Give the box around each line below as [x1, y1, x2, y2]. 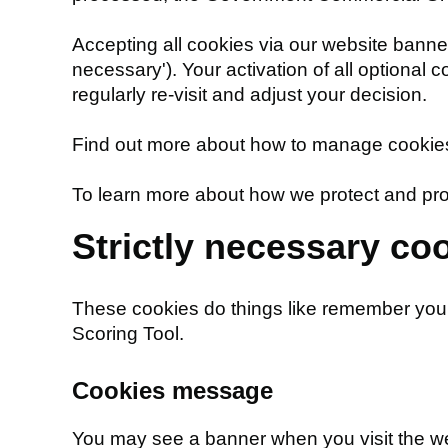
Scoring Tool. [72, 323, 184, 344]
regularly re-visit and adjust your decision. [72, 84, 427, 105]
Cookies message [72, 377, 273, 404]
